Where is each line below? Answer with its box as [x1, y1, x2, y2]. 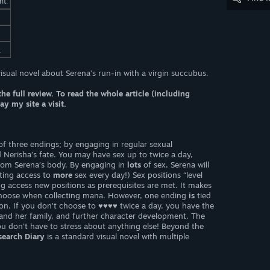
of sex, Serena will [141, 160, 209, 169]
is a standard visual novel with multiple [45, 231, 189, 241]
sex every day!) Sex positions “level [72, 170, 202, 180]
